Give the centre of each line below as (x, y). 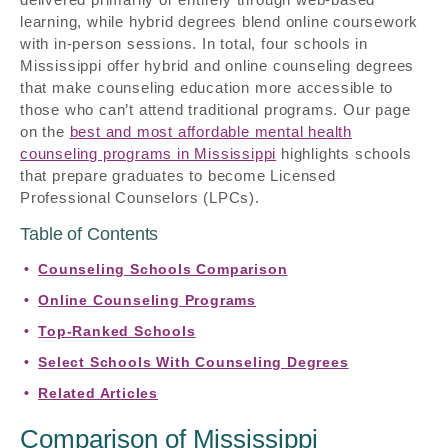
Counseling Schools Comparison (163, 269)
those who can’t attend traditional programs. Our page (215, 109)
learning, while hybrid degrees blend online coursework (219, 21)
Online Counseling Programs (147, 300)
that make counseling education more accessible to (207, 87)
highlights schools (344, 153)
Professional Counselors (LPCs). (140, 197)
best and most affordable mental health (211, 131)
